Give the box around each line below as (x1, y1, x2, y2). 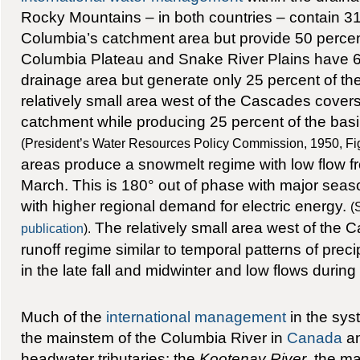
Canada (286, 329, 342, 347)
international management (105, 308, 286, 326)
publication (20, 221, 84, 236)
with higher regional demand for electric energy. (20, 197, 350, 215)
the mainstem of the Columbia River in (20, 329, 287, 347)
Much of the (20, 308, 106, 326)
